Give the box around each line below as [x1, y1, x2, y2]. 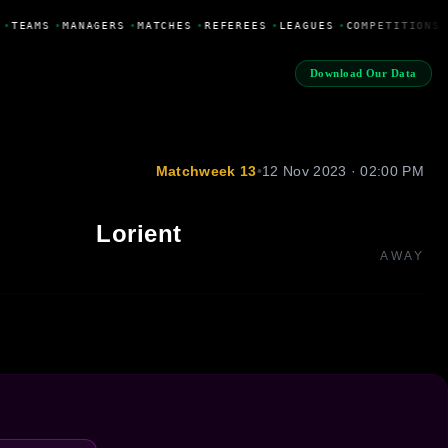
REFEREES [201, 19, 265, 31]
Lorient [96, 219, 182, 247]
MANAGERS [59, 19, 123, 31]
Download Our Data [309, 67, 417, 80]
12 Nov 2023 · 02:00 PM [261, 162, 424, 179]
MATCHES [134, 19, 190, 31]
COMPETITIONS [343, 19, 438, 31]
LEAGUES [276, 19, 332, 31]
